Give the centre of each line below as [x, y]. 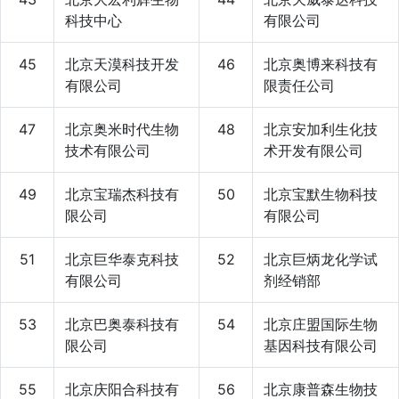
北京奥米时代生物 [122, 129]
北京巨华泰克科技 [122, 259]
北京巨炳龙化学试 [321, 259]
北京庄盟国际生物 [321, 324]
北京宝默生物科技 [321, 194]
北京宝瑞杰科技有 [122, 194]
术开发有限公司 [313, 150]
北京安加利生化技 [321, 129]
